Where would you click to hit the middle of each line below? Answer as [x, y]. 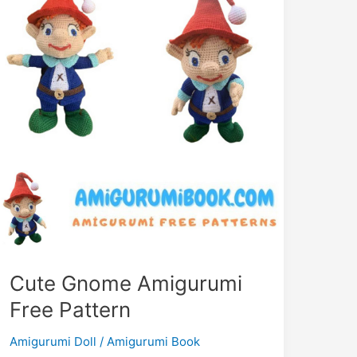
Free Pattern [70, 310]
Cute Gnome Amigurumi [126, 284]
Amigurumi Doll [53, 342]
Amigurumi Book [153, 342]
